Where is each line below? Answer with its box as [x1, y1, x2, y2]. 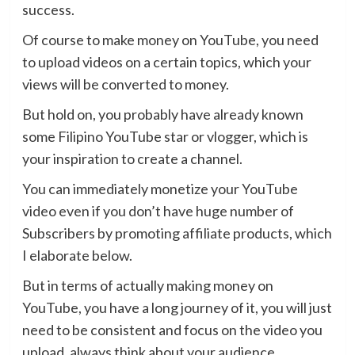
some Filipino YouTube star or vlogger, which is [21, 127, 308, 145]
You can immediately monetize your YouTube [21, 179, 298, 197]
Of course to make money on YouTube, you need [21, 30, 319, 48]
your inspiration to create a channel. [21, 149, 242, 167]
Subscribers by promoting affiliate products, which [21, 223, 332, 242]
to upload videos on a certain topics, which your [21, 52, 311, 71]
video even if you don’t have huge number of [21, 201, 294, 219]
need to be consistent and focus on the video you [21, 320, 323, 338]
